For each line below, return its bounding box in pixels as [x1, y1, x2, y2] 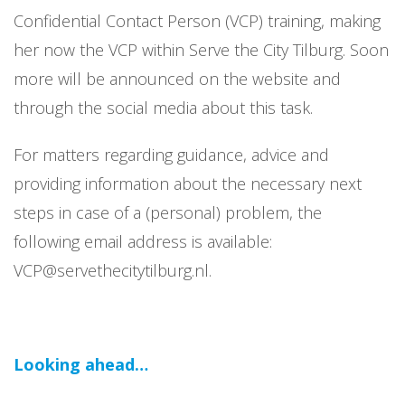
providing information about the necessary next [14, 173, 362, 194]
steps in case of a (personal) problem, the [14, 202, 322, 223]
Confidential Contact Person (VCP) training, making [14, 10, 381, 32]
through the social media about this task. [14, 97, 313, 118]
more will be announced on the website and [14, 68, 341, 89]
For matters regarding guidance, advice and [14, 144, 329, 165]
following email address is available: [14, 231, 272, 252]
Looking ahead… [14, 353, 148, 375]
